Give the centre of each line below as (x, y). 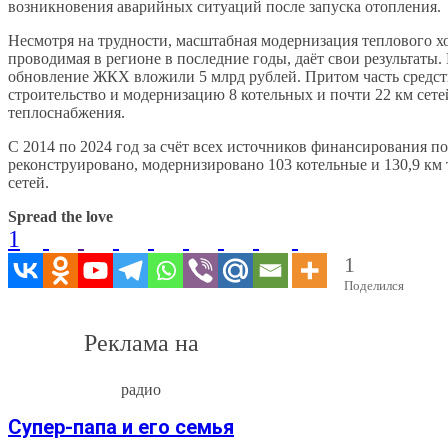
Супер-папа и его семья (121, 427)
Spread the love (60, 216)
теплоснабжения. (66, 112)
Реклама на (141, 342)
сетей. (28, 182)
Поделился (374, 285)
